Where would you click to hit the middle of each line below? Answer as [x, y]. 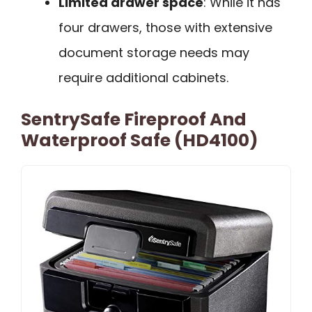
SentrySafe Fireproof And [134, 119]
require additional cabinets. [143, 77]
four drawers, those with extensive [165, 27]
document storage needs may [154, 52]
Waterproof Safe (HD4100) [140, 140]
